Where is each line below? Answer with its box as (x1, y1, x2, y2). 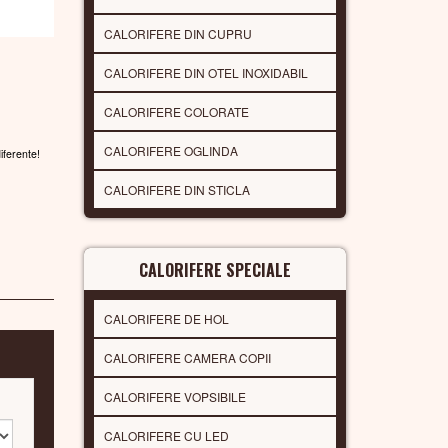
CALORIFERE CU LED (103, 426, 229, 444)
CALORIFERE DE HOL (103, 309, 229, 327)
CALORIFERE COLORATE (103, 102, 249, 120)
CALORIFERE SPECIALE (138, 257, 291, 282)
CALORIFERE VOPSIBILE (103, 387, 246, 405)
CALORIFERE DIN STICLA (103, 180, 250, 198)
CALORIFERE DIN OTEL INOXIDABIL (103, 63, 308, 81)
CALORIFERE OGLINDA (103, 141, 238, 159)
